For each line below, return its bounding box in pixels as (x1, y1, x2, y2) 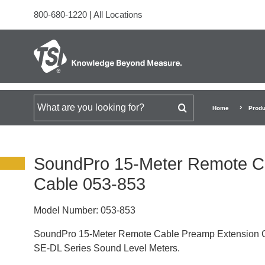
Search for (33, 102, 76, 112)
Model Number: (34, 205, 98, 215)
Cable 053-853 (34, 174, 146, 193)
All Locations (93, 9, 143, 20)
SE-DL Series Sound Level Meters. (34, 243, 180, 253)
